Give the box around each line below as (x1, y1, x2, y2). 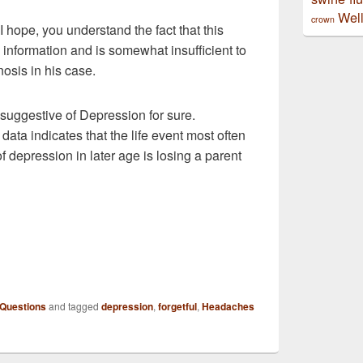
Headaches (202, 299, 254, 314)
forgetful (158, 299, 197, 314)
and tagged (46, 299, 101, 313)
